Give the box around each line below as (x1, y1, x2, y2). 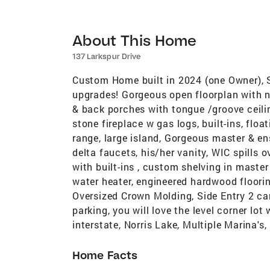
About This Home (72, 30, 197, 49)
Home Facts (72, 248, 137, 262)
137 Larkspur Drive (72, 51, 140, 61)
